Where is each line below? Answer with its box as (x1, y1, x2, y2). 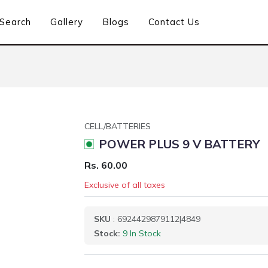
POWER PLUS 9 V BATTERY (99, 136, 260, 151)
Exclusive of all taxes (84, 179, 165, 190)
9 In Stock (123, 228, 161, 239)
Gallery (50, 16, 84, 28)
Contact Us (148, 16, 200, 28)
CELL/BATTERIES (84, 121, 151, 132)
